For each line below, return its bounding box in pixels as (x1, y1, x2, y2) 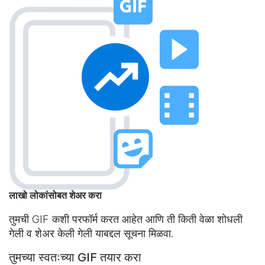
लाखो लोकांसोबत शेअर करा (9, 189, 102, 201)
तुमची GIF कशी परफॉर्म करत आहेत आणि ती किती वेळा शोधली (9, 213, 243, 225)
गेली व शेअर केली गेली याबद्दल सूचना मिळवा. (9, 227, 173, 240)
